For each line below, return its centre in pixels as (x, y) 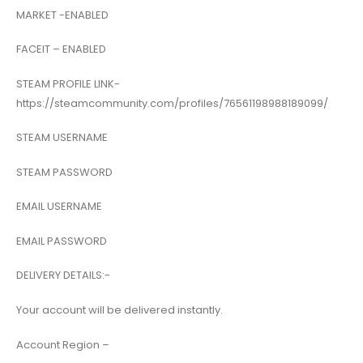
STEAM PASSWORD (64, 172)
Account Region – (63, 344)
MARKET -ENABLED (62, 15)
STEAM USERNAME (62, 138)
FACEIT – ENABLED (61, 49)
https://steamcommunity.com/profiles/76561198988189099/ (172, 103)
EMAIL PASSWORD (62, 241)
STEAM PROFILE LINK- (68, 83)
